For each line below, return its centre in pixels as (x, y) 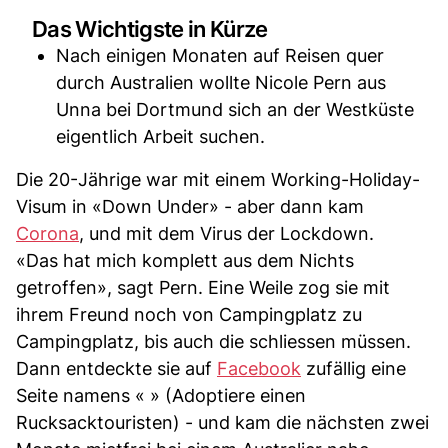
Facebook (259, 368)
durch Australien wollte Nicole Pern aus (221, 82)
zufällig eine (353, 368)
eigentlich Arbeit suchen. (160, 136)
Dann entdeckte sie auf (116, 368)
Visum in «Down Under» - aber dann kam (190, 206)
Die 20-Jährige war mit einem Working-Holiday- (218, 179)
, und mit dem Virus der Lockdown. (226, 233)
